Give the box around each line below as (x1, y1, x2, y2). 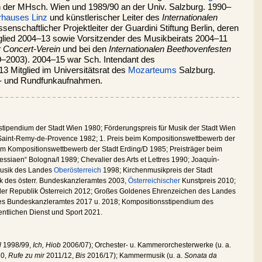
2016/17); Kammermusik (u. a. (85, 251, 184, 260)
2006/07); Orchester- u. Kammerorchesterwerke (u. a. (61, 240, 231, 249)
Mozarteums (128, 65, 177, 75)
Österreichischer (128, 176, 180, 185)
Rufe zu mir (8, 251, 44, 260)
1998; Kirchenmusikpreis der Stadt (101, 166, 212, 174)
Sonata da (184, 251, 217, 260)
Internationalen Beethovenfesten (109, 44, 231, 54)
